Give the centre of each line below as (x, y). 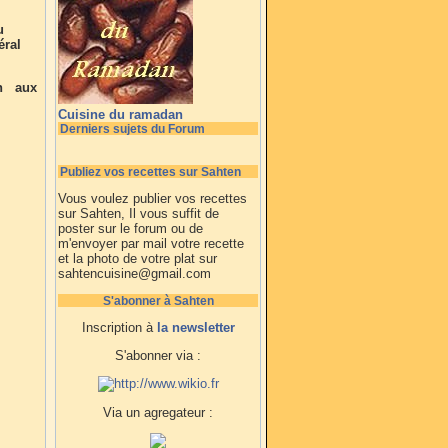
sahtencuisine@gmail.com (134, 273)
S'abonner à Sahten (158, 300)
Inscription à (119, 327)
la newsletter (195, 327)
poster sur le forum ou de (130, 228)
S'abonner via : (158, 355)
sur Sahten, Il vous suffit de (138, 213)
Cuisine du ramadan (120, 114)
